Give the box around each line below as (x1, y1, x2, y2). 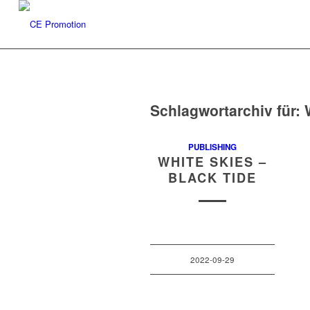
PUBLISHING (188, 141, 237, 153)
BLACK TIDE (168, 169, 257, 187)
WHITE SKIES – (158, 153, 268, 171)
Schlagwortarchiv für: (150, 100, 304, 120)
